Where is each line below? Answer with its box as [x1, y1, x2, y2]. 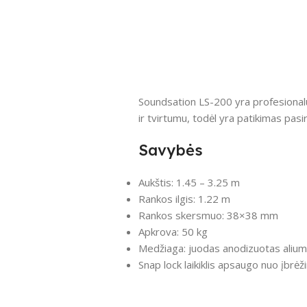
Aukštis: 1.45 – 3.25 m [138, 175, 240, 189]
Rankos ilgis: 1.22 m [138, 191, 230, 206]
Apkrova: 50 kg [138, 224, 208, 238]
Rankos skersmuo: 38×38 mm [138, 208, 278, 222]
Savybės [138, 140, 203, 160]
